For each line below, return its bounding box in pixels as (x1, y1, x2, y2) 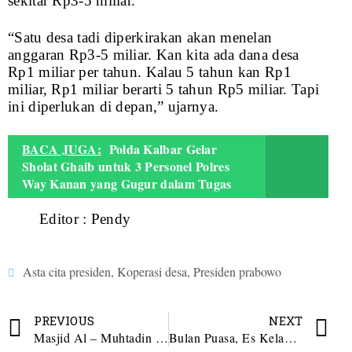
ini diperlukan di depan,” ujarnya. (8, 98, 219, 115)
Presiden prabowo (193, 263, 281, 280)
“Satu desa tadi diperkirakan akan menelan (8, 29, 273, 46)
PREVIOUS (34, 313, 94, 329)
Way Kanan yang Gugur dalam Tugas (22, 174, 232, 193)
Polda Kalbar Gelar (108, 140, 218, 159)
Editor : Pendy (39, 211, 131, 228)
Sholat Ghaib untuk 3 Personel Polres (22, 157, 229, 176)
